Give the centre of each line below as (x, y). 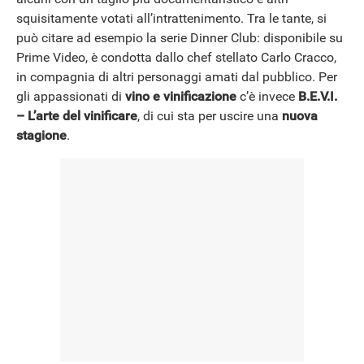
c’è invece (267, 97)
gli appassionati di (71, 97)
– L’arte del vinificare (77, 116)
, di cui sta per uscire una (210, 116)
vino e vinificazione (181, 97)
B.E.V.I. (318, 97)
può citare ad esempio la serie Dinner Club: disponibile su (180, 38)
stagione (41, 136)
